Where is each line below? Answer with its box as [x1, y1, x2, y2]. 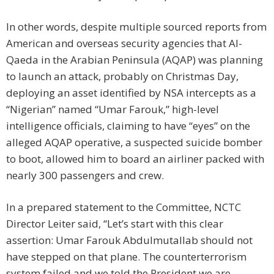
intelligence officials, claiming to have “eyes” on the [6, 119, 250, 133]
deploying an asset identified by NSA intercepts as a [6, 86, 256, 100]
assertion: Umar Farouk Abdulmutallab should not [6, 233, 253, 248]
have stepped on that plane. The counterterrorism [6, 250, 246, 264]
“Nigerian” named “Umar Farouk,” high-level [6, 102, 219, 117]
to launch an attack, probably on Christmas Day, [6, 69, 239, 84]
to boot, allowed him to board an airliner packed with [6, 152, 264, 166]
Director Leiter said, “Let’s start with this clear [6, 217, 223, 231]
